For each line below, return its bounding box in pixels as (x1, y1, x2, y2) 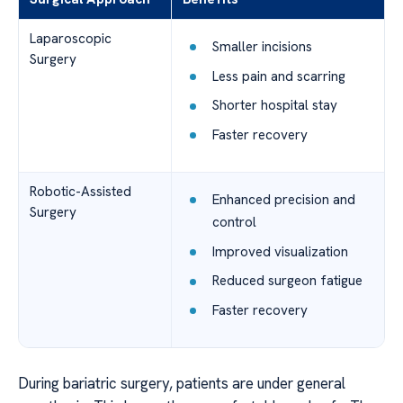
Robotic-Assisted (30, 183, 131, 201)
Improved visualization (211, 242, 348, 261)
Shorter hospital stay (211, 96, 337, 115)
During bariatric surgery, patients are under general (18, 373, 345, 394)
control (211, 212, 256, 231)
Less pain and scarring (211, 67, 345, 85)
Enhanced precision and (211, 190, 355, 209)
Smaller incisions (211, 37, 312, 56)
